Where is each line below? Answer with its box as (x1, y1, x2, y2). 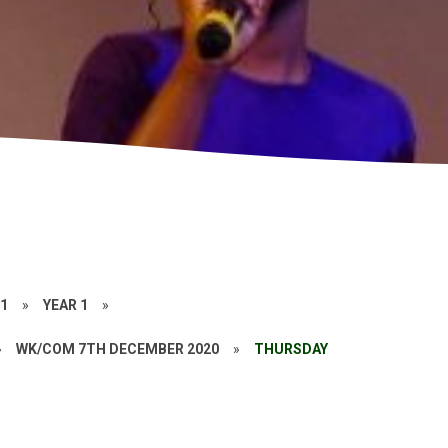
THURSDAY (254, 341, 329, 357)
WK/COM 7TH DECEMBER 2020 (16, 341, 220, 357)
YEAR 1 (43, 297, 89, 313)
